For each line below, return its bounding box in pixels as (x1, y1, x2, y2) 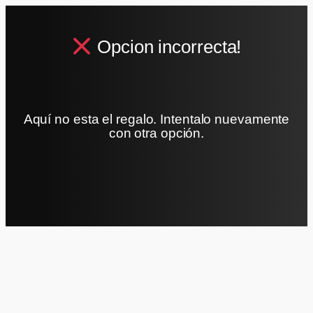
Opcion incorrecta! (92, 36, 242, 58)
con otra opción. (108, 126, 205, 141)
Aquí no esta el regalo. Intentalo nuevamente (23, 112, 290, 127)
